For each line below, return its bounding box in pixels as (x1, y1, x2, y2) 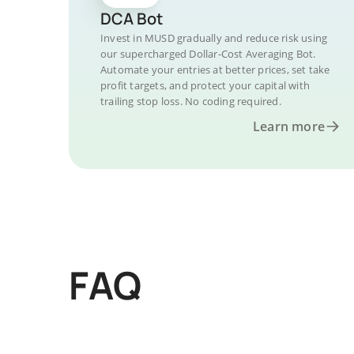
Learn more (253, 118, 325, 135)
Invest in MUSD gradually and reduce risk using (100, 31, 328, 45)
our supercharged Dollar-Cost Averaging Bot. (100, 47, 316, 61)
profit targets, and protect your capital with (100, 78, 310, 92)
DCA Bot (100, 8, 163, 29)
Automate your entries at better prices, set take (100, 62, 330, 77)
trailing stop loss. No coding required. (100, 94, 281, 108)
